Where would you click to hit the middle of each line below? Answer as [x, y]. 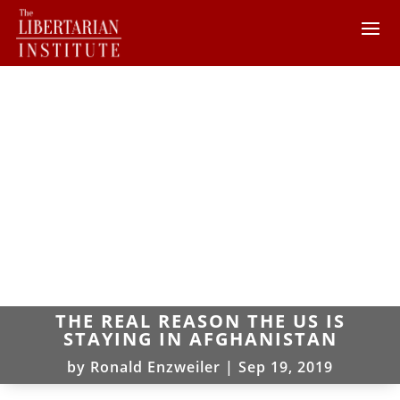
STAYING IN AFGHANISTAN [200, 338]
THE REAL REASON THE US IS [200, 321]
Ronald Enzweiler [155, 367]
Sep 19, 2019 [286, 367]
